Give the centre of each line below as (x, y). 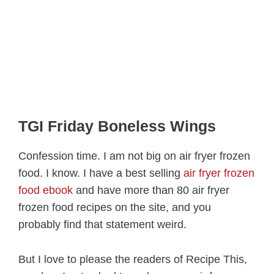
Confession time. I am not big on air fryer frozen (134, 156)
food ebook (47, 190)
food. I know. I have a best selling (101, 173)
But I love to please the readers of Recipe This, (133, 259)
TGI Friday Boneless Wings (117, 126)
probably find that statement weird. (102, 224)
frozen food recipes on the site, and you (115, 207)
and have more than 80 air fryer (153, 190)
